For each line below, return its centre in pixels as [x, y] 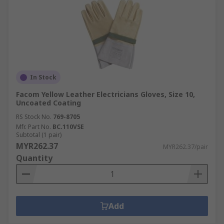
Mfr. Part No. [33, 127]
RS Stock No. [34, 117]
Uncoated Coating [48, 103]
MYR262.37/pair [185, 147]
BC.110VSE [68, 127]
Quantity [34, 158]
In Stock [43, 77]
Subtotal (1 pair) [39, 135]
